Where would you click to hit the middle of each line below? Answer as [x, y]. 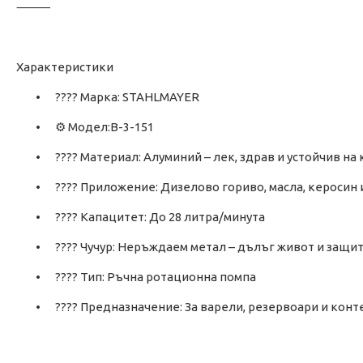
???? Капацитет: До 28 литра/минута [160, 217]
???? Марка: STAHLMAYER [127, 97]
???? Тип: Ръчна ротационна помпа [156, 277]
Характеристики [65, 67]
